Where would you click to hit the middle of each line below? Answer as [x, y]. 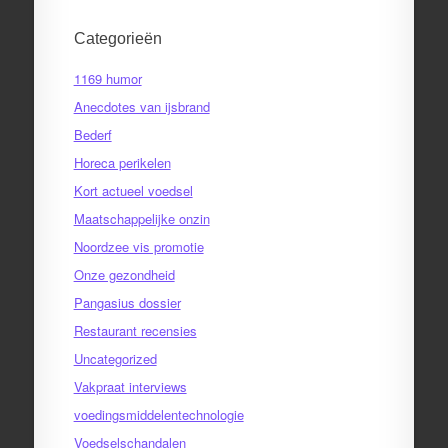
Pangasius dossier [127, 302]
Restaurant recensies [135, 330]
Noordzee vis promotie [138, 246]
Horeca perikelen [122, 162]
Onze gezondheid [124, 274]
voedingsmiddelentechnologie [158, 414]
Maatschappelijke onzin [141, 218]
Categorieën [117, 38]
